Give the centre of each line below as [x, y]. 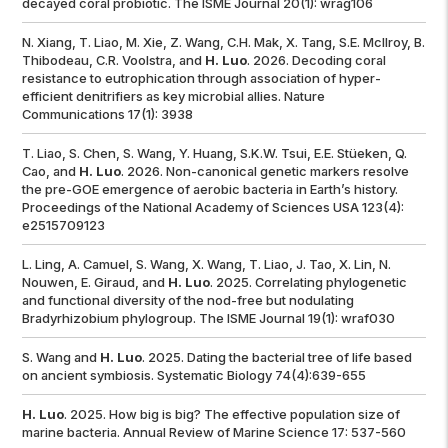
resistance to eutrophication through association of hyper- [202, 78]
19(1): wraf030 [350, 318]
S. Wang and [61, 357]
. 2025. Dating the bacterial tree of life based [277, 357]
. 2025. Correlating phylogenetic [309, 282]
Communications [74, 114]
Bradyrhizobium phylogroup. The [125, 318]
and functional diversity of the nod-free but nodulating [188, 300]
